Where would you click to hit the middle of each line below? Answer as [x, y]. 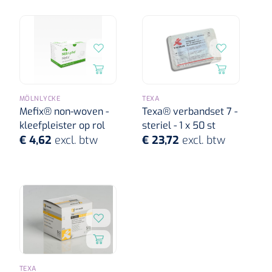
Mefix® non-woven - [64, 112]
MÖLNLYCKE [40, 99]
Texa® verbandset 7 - [190, 112]
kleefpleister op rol [62, 126]
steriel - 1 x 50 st [179, 126]
